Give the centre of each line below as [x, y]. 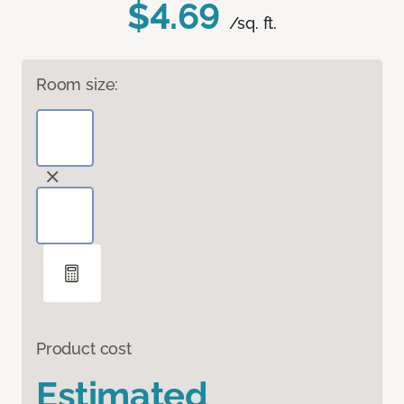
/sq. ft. [253, 23]
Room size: [78, 85]
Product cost [84, 349]
